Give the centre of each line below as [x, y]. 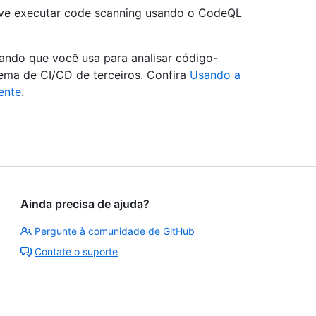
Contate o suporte [77, 251]
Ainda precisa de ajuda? [85, 203]
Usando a [215, 74]
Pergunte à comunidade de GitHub [115, 231]
